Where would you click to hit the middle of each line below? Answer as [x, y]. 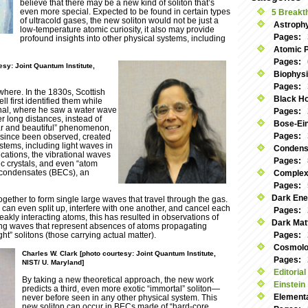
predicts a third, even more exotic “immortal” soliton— [121, 289]
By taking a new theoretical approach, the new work [118, 280]
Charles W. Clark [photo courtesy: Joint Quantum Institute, [119, 254]
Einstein [288, 285]
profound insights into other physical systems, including [123, 38]
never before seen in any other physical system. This [120, 298]
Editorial [289, 272]
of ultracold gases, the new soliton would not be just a [119, 21]
